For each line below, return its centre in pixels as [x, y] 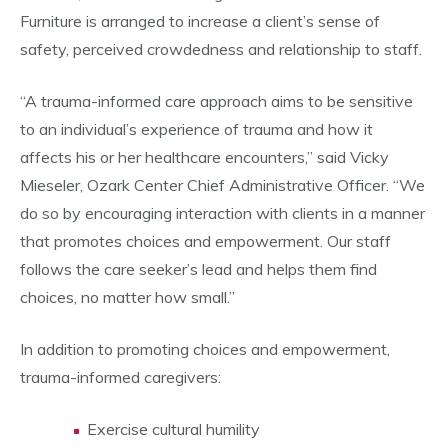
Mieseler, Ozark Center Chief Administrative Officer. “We [222, 185]
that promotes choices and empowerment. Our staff [205, 241]
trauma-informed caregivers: [120, 377]
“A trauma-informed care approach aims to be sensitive [216, 101]
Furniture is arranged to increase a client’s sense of [200, 21]
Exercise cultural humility [173, 429]
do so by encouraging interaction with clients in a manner [222, 213]
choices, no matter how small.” [127, 297]
